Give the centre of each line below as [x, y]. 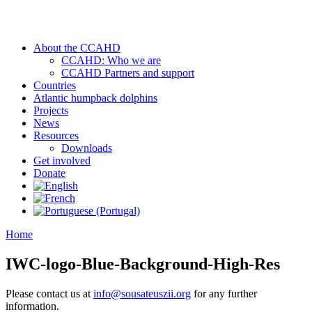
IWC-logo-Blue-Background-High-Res [143, 264]
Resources [56, 135]
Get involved [62, 161]
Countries [55, 85]
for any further [224, 293]
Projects [51, 110]
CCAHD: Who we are [111, 60]
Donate [49, 173]
